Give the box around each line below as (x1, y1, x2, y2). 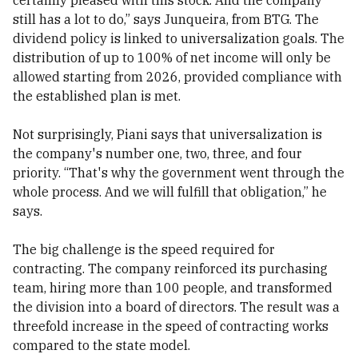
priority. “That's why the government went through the (13, 165, 344, 181)
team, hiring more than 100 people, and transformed (13, 280, 332, 296)
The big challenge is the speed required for (13, 241, 275, 257)
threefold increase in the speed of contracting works (13, 318, 328, 334)
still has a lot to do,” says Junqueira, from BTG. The (13, 11, 319, 27)
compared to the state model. (13, 337, 190, 353)
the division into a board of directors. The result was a (13, 299, 340, 315)
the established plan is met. (13, 88, 181, 104)
